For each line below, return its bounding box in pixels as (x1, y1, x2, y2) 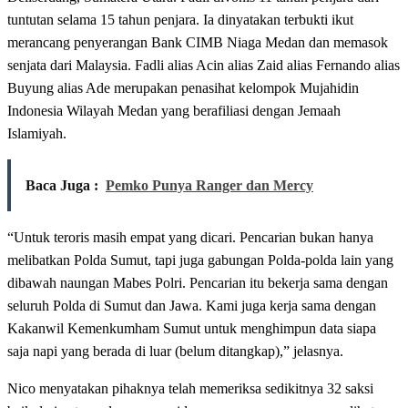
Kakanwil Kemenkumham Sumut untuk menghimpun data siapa (7, 320, 376, 336)
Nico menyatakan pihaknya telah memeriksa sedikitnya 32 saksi (7, 380, 373, 396)
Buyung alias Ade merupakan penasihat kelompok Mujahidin (7, 79, 359, 96)
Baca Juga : (25, 177, 98, 193)
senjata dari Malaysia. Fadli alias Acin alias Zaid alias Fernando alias (7, 56, 400, 73)
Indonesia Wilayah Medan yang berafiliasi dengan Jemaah (7, 102, 341, 118)
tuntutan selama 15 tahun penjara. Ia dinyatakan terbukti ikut (7, 11, 353, 27)
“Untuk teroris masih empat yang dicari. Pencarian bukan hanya (7, 229, 373, 245)
